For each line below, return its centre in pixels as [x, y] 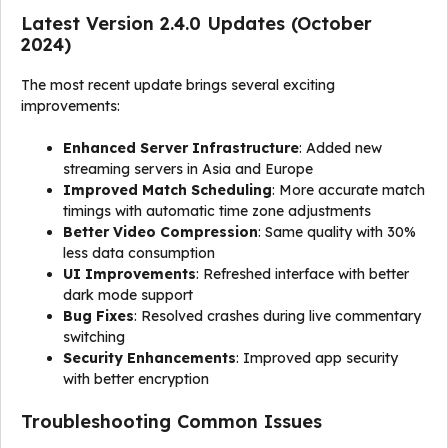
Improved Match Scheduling [167, 190]
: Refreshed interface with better [302, 274]
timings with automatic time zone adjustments [217, 211]
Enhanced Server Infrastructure [181, 148]
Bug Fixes [98, 316]
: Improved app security [317, 358]
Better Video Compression [160, 232]
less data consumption [139, 253]
